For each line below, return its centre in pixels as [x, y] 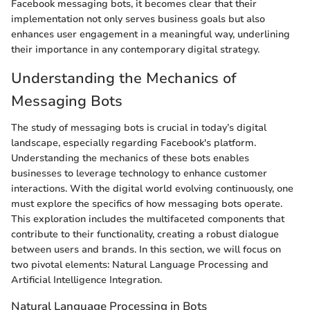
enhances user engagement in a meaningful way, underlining [151, 35]
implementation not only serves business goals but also [138, 19]
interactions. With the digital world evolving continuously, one [152, 188]
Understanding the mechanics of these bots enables [130, 158]
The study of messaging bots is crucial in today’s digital [139, 127]
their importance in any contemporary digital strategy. [135, 50]
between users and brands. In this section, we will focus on [146, 249]
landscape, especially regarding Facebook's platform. [134, 143]
